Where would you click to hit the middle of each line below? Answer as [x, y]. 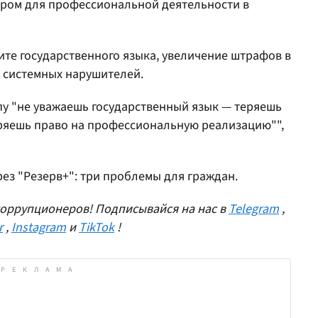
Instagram [39, 227]
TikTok [97, 227]
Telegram [254, 209]
